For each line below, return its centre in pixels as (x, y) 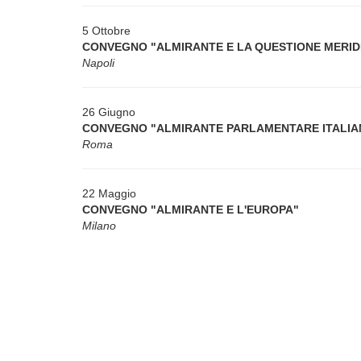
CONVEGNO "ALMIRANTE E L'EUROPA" (191, 210)
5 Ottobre (106, 31)
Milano (99, 226)
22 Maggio (109, 193)
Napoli (98, 63)
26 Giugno (109, 112)
